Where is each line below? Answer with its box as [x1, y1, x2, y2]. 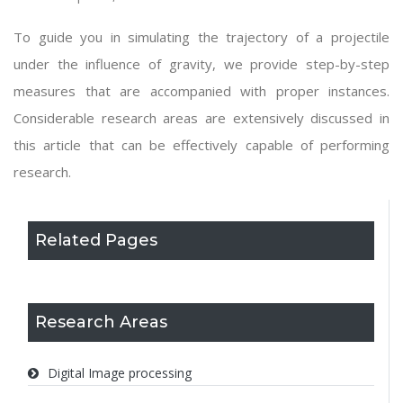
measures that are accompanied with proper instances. [13, 82, 390, 100]
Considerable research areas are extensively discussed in [13, 109, 390, 127]
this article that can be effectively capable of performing [13, 136, 390, 154]
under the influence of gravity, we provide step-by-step [13, 55, 390, 73]
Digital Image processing [48, 364, 192, 381]
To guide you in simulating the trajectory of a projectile [13, 28, 390, 46]
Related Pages [35, 230, 157, 250]
